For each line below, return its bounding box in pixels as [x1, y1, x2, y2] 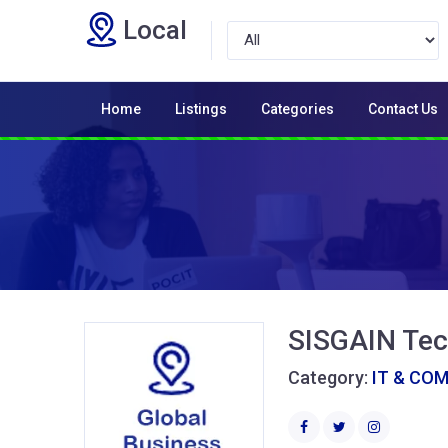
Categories [261, 100, 334, 117]
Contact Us [368, 100, 438, 117]
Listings [175, 100, 227, 117]
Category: [288, 366, 372, 388]
